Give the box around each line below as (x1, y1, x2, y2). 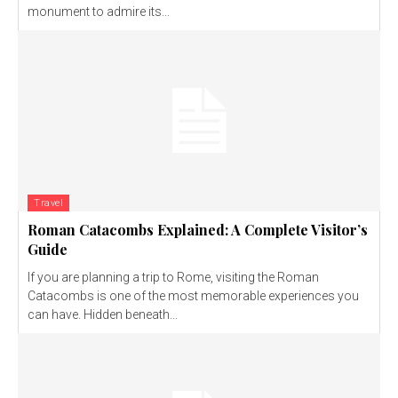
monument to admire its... (28, 4, 170, 20)
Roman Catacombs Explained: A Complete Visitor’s (28, 220, 368, 240)
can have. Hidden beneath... (28, 307, 178, 322)
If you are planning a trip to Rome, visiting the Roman (28, 270, 319, 285)
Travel (34, 197, 63, 210)
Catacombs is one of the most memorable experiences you (28, 289, 359, 304)
